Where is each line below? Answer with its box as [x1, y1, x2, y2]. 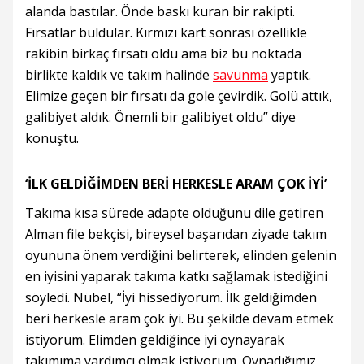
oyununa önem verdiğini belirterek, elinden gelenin [25, 246, 336, 264]
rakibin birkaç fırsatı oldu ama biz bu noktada [25, 45, 301, 63]
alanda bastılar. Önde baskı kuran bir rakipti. [25, 2, 295, 20]
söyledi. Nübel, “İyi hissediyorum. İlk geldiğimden [25, 288, 317, 306]
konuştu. [25, 129, 79, 147]
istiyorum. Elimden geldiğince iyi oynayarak [25, 331, 284, 349]
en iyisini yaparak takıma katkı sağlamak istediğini [25, 267, 327, 285]
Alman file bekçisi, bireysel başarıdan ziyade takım [25, 225, 327, 243]
